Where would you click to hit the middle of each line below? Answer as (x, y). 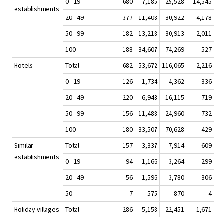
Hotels (23, 66)
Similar (24, 146)
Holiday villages (37, 209)
